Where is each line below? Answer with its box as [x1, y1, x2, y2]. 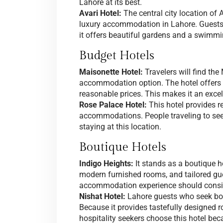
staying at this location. [79, 122, 161, 132]
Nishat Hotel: [79, 192, 125, 202]
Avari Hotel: [79, 8, 121, 18]
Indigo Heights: [79, 159, 133, 169]
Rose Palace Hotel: [79, 100, 147, 110]
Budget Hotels [79, 49, 154, 63]
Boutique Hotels [79, 140, 166, 155]
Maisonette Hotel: [79, 67, 145, 77]
